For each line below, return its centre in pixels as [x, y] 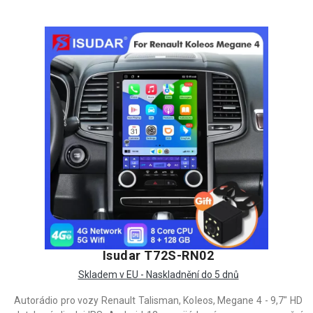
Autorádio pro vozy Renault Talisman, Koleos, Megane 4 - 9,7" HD [158, 300]
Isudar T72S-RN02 [158, 255]
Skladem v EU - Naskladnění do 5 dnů [158, 275]
